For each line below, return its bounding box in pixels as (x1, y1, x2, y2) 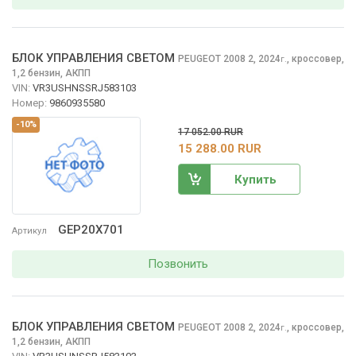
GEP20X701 (58, 222, 124, 237)
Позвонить (148, 257, 208, 272)
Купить (234, 172, 277, 187)
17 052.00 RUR (178, 126, 243, 138)
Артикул (12, 225, 47, 236)
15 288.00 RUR (178, 141, 261, 157)
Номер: (12, 97, 47, 110)
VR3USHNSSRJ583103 (33, 82, 137, 95)
